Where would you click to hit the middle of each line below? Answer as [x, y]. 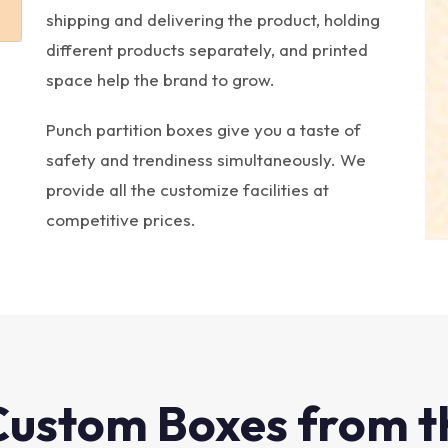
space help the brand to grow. [160, 79]
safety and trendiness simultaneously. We [206, 159]
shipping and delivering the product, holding [213, 19]
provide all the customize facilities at [187, 189]
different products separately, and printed [207, 49]
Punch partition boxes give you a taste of [203, 129]
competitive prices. [121, 219]
